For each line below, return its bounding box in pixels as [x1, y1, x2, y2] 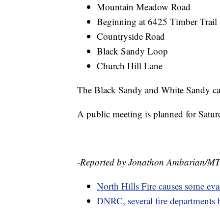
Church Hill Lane [97, 59, 163, 72]
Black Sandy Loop [97, 45, 168, 57]
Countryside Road [97, 30, 165, 43]
